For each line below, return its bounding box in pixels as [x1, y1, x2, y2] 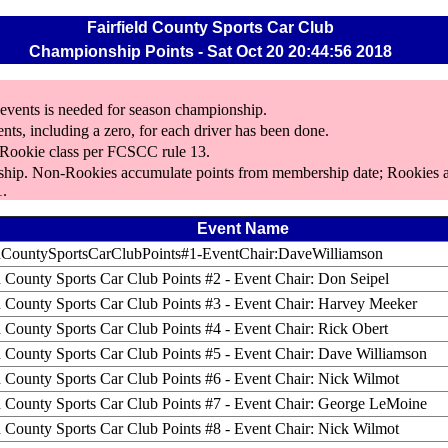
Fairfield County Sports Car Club [87, 19, 335, 36]
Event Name [196, 220, 289, 237]
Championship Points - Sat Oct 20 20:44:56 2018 [29, 43, 393, 60]
